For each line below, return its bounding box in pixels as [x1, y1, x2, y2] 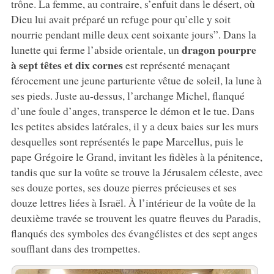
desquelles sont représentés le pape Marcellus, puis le [10, 134, 243, 149]
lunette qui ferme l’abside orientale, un [10, 42, 182, 57]
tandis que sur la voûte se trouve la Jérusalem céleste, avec [10, 165, 263, 180]
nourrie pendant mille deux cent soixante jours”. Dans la [10, 27, 256, 42]
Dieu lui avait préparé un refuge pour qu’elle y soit [10, 12, 231, 27]
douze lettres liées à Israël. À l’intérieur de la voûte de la [10, 195, 256, 210]
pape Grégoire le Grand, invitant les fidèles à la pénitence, [10, 149, 262, 165]
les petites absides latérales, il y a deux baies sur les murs [10, 119, 259, 134]
